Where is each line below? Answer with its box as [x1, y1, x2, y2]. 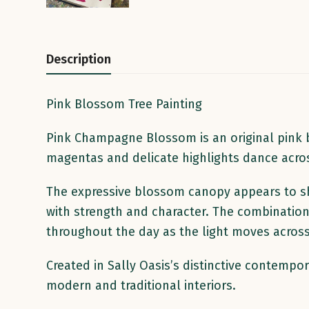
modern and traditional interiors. [46, 277, 237, 293]
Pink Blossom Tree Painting [46, 96, 203, 112]
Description [46, 51, 112, 67]
